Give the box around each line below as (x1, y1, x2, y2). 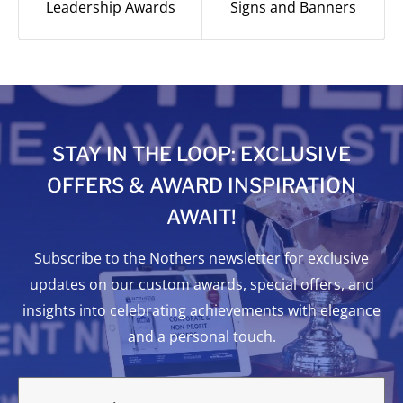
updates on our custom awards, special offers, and (29, 274, 374, 295)
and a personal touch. (127, 327, 276, 347)
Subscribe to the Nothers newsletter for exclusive (34, 248, 369, 269)
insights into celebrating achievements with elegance (22, 300, 381, 321)
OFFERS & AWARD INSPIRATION (47, 174, 356, 198)
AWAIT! (166, 205, 237, 229)
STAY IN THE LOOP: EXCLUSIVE (52, 142, 351, 166)
